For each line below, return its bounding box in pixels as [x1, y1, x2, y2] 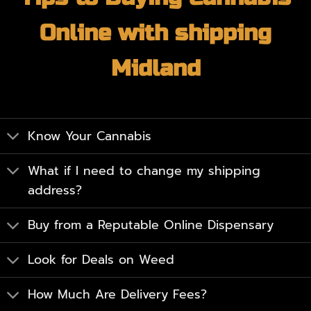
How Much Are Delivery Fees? [28, 285, 208, 304]
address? [28, 181, 83, 200]
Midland [110, 55, 201, 83]
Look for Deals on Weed [28, 251, 175, 269]
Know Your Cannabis [28, 126, 152, 145]
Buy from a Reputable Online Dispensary [28, 216, 274, 235]
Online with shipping [40, 19, 271, 47]
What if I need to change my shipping [28, 162, 261, 180]
